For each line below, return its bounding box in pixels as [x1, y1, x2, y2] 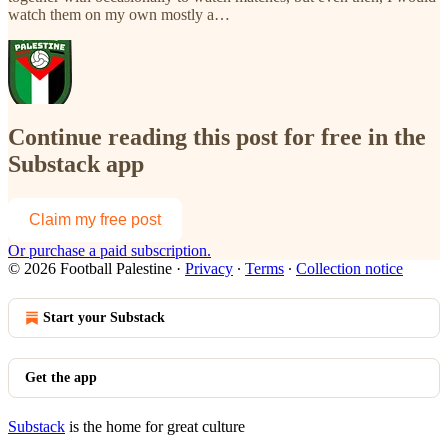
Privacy [185, 259, 233, 277]
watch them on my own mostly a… [8, 5, 230, 23]
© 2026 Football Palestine [8, 259, 172, 277]
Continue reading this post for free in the [8, 123, 426, 150]
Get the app [25, 369, 97, 385]
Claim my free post [29, 210, 161, 228]
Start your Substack [43, 309, 165, 325]
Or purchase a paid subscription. [8, 241, 211, 259]
